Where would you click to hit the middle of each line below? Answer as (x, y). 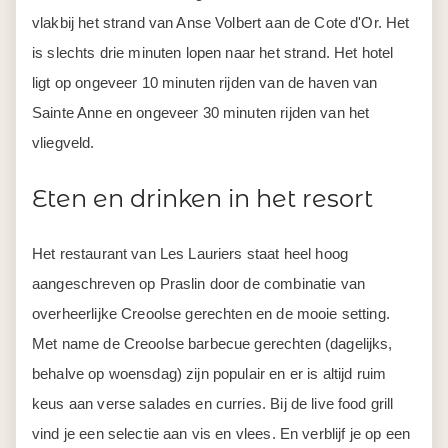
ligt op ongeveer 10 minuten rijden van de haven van (205, 82)
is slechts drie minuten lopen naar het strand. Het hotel (213, 52)
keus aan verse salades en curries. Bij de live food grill (213, 403)
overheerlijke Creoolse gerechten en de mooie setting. (213, 313)
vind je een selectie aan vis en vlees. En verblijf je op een (221, 433)
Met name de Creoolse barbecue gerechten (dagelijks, (212, 343)
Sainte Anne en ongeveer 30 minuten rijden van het (201, 112)
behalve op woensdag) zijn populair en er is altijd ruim (209, 373)
